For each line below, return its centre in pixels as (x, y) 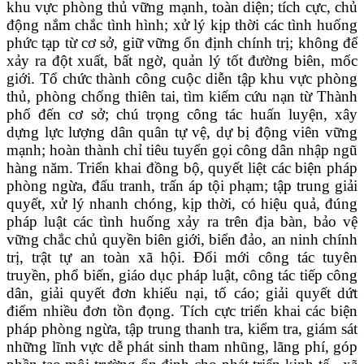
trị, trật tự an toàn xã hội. (100, 257)
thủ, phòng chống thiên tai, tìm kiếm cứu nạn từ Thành (182, 96)
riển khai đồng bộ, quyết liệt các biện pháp (222, 167)
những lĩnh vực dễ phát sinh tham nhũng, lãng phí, (170, 346)
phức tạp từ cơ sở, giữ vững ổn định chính (139, 42)
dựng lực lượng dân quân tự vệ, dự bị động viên (166, 132)
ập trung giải (317, 185)
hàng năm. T (47, 167)
